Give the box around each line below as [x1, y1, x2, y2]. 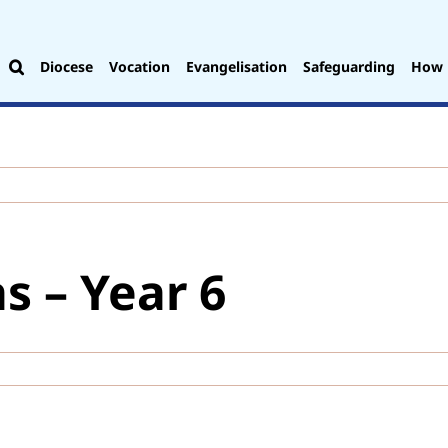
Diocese [39, 56, 93, 76]
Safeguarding [302, 56, 395, 76]
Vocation [108, 56, 170, 76]
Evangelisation [185, 56, 287, 76]
